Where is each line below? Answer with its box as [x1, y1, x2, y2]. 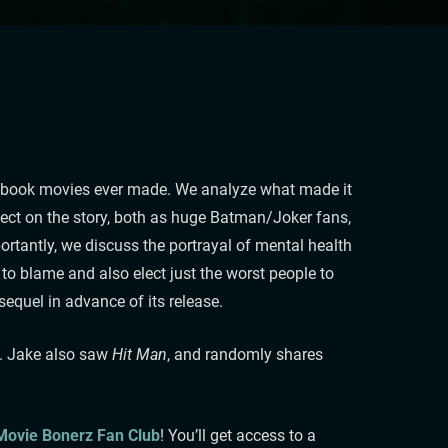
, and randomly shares [166, 344, 323, 364]
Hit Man [111, 344, 167, 364]
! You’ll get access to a [159, 425, 316, 445]
